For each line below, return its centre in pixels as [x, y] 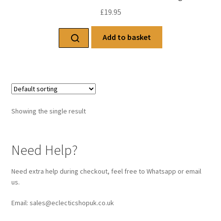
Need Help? [44, 150]
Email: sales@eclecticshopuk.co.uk [62, 203]
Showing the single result [48, 111]
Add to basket [127, 37]
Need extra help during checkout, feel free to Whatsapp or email [106, 171]
